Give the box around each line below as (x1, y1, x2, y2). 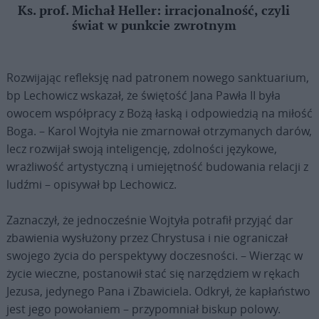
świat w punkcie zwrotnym (71, 18, 236, 33)
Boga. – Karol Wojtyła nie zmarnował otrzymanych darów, (6, 122, 312, 139)
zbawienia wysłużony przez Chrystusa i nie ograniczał (6, 229, 288, 246)
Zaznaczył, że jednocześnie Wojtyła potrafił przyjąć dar (6, 211, 293, 228)
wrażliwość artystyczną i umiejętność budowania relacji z (6, 158, 308, 174)
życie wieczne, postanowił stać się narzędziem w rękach (6, 265, 300, 281)
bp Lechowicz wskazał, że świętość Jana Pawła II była (6, 87, 281, 103)
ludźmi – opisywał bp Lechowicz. (6, 176, 177, 192)
